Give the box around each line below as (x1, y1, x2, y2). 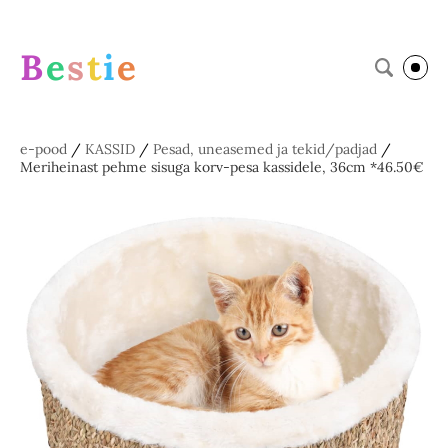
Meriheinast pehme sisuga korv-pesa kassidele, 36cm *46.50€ (20, 158, 424, 176)
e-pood (20, 140, 67, 158)
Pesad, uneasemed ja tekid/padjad (153, 140, 377, 158)
